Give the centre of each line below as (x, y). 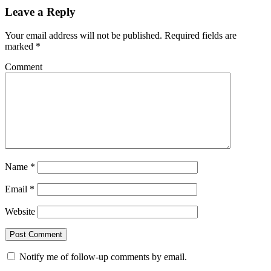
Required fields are (199, 36)
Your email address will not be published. (83, 36)
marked (20, 47)
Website (20, 212)
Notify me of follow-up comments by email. (103, 257)
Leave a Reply (40, 12)
